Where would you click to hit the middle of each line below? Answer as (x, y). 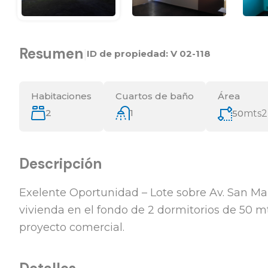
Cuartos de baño (155, 96)
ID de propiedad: (129, 53)
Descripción (60, 163)
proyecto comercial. (72, 227)
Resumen (51, 53)
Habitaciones (61, 96)
